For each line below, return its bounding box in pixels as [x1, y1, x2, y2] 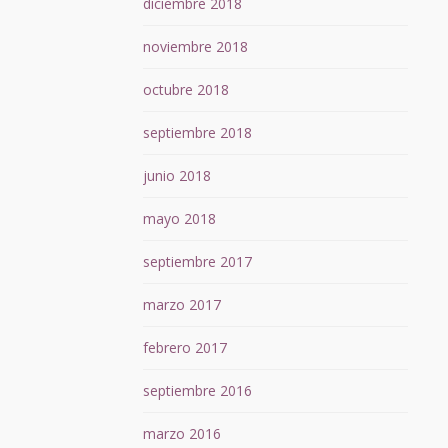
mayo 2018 [142, 209, 216, 229]
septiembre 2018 [142, 123, 252, 143]
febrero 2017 [142, 338, 227, 358]
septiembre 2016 [142, 381, 252, 401]
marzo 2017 [142, 295, 221, 315]
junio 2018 [142, 166, 211, 186]
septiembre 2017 [142, 252, 252, 272]
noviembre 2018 [142, 37, 248, 57]
